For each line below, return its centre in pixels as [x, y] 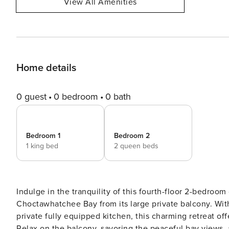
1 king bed [42, 146]
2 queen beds [136, 146]
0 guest [31, 97]
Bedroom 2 [132, 136]
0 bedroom [76, 97]
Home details [46, 68]
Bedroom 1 [43, 136]
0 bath [118, 97]
